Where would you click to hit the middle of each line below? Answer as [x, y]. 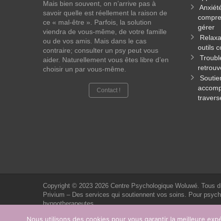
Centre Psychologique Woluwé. [156, 186]
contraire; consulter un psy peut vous [101, 50]
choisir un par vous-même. [85, 69]
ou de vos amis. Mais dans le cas [95, 41]
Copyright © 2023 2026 [77, 186]
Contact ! [108, 90]
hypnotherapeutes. [69, 203]
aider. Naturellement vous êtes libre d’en [106, 60]
